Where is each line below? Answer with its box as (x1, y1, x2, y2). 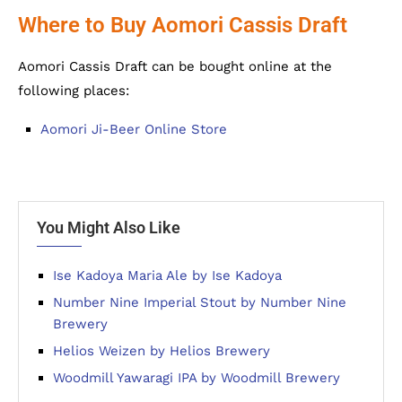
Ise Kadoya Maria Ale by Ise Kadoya (53, 267, 282, 284)
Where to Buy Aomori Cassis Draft (18, 12, 347, 38)
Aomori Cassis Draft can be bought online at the (18, 57, 332, 74)
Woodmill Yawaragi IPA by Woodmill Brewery (53, 369, 340, 386)
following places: (18, 82, 129, 99)
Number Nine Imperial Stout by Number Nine (53, 293, 346, 310)
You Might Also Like (37, 217, 180, 237)
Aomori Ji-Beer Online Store (40, 120, 227, 137)
